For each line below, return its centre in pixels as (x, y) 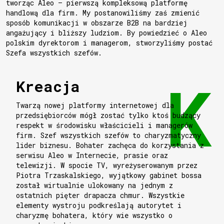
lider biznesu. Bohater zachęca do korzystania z (110, 145)
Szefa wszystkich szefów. (54, 53)
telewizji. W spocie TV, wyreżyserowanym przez (107, 165)
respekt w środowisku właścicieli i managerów (104, 125)
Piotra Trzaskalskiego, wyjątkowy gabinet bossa (109, 175)
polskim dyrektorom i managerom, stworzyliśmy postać (109, 43)
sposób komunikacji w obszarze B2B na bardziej (97, 23)
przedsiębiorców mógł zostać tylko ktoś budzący (108, 115)
